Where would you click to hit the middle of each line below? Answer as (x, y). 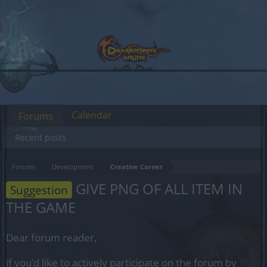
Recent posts (41, 137)
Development (73, 167)
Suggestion (39, 190)
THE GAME (41, 207)
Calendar (92, 115)
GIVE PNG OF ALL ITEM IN (157, 189)
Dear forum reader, (51, 237)
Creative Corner (136, 167)
